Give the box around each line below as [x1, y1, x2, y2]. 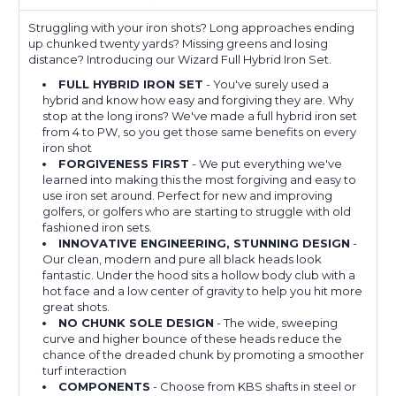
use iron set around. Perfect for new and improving [42, 187, 333, 202]
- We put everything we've [189, 156, 343, 171]
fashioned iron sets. [42, 219, 153, 234]
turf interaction [42, 362, 127, 377]
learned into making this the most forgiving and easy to [42, 171, 357, 187]
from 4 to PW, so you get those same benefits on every [42, 124, 357, 139]
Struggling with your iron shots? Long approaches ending [28, 19, 354, 34]
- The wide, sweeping [214, 315, 339, 330]
